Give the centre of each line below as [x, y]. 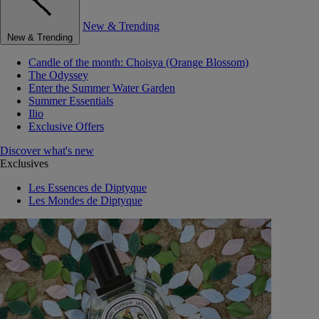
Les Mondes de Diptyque [85, 200]
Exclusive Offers [66, 126]
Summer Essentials [71, 101]
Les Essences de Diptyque [88, 188]
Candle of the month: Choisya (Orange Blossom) [138, 62]
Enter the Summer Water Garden [102, 88]
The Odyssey [58, 75]
